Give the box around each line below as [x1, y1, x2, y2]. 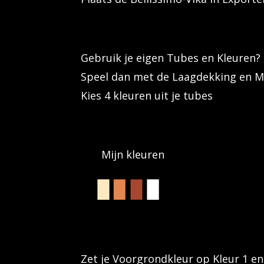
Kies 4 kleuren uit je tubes [81, 88, 213, 103]
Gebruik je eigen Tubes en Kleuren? [81, 50, 260, 65]
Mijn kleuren [81, 147, 164, 161]
